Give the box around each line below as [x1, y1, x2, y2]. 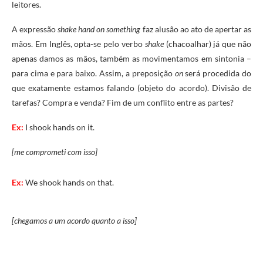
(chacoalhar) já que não [163, 38, 252, 49]
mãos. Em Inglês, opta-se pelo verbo [12, 38, 145, 49]
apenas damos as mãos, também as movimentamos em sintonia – [12, 53, 251, 63]
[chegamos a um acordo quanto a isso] [12, 215, 137, 225]
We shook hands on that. [23, 177, 114, 187]
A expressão [12, 23, 58, 34]
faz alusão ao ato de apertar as [140, 23, 252, 34]
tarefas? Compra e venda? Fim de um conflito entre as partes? [12, 97, 234, 107]
